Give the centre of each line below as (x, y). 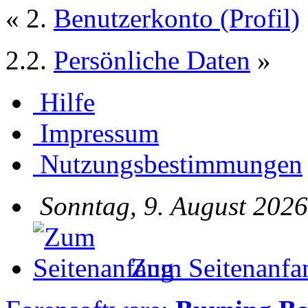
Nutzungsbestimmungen (171, 164)
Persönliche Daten (152, 60)
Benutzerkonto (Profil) (177, 18)
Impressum (99, 133)
